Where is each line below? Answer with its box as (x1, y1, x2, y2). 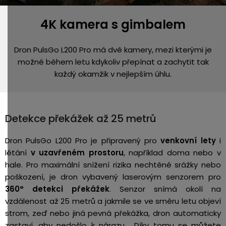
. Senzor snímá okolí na (109, 183, 221, 194)
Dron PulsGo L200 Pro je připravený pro (5, 135, 161, 146)
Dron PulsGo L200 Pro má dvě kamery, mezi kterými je (14, 44, 212, 55)
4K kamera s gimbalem (40, 16, 186, 33)
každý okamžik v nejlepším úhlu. (54, 68, 172, 79)
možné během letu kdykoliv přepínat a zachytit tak (17, 56, 209, 67)
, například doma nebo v (123, 147, 221, 158)
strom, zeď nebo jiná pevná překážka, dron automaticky (5, 207, 221, 218)
